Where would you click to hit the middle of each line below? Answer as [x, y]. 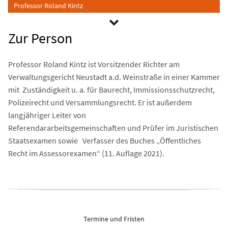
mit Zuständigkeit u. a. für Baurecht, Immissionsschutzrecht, [111, 90]
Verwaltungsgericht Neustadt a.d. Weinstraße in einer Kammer [114, 77]
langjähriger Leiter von [47, 115]
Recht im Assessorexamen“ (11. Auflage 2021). [86, 153]
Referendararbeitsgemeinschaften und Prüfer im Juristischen [113, 128]
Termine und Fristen [114, 219]
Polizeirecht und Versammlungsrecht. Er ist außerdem [100, 102]
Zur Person [40, 38]
